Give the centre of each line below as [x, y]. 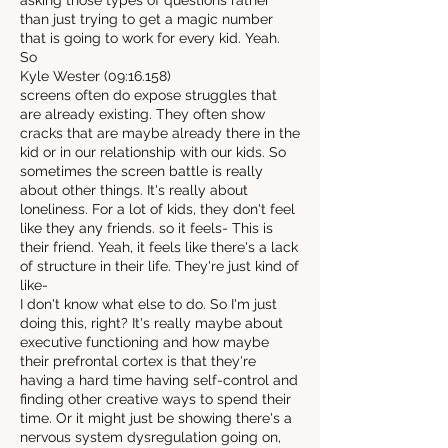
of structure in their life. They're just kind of [159, 266]
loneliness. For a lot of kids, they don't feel [157, 209]
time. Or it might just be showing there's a [156, 418]
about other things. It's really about [134, 190]
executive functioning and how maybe [144, 342]
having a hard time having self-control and [159, 380]
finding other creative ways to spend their [155, 399]
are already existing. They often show [142, 114]
